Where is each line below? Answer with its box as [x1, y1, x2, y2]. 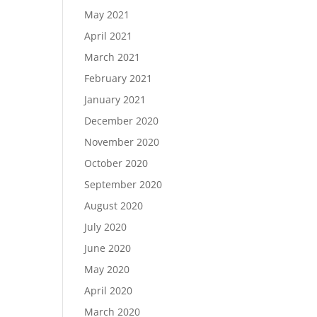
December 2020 [84, 114, 159, 127]
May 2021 [84, 8, 130, 21]
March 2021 [84, 50, 141, 64]
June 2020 [84, 241, 132, 255]
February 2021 [84, 71, 153, 85]
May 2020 [84, 263, 130, 276]
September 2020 [84, 178, 163, 191]
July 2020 [84, 220, 127, 234]
